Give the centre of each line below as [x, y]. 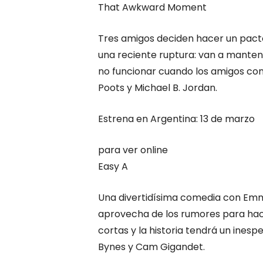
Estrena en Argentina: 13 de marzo [176, 119]
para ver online [133, 150]
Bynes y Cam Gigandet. [151, 247]
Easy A [113, 166]
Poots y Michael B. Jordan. [158, 87]
